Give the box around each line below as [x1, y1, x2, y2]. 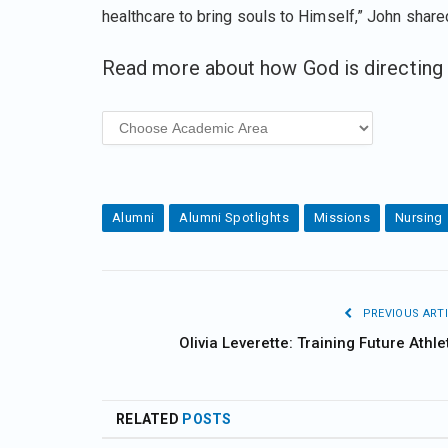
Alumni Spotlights [179, 209, 289, 225]
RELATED [116, 410, 183, 427]
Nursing [395, 209, 443, 225]
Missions [313, 209, 371, 225]
